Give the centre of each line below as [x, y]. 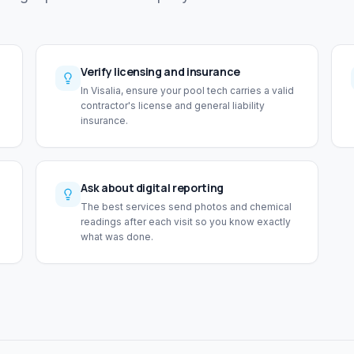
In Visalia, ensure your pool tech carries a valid [188, 91]
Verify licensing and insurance [160, 72]
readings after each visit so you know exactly [186, 222]
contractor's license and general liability [173, 106]
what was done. [117, 237]
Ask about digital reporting [152, 188]
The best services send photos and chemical [186, 207]
